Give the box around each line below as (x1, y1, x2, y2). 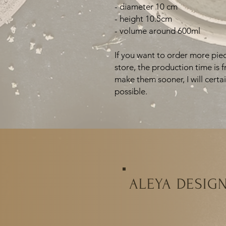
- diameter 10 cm (115, 2, 178, 12)
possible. (115, 86, 147, 97)
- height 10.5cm (115, 14, 172, 24)
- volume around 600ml (115, 26, 200, 36)
